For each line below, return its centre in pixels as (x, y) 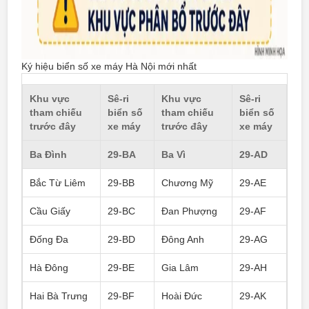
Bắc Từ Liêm (58, 183)
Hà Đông (49, 268)
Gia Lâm (180, 268)
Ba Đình (48, 154)
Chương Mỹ (187, 183)
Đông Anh (183, 239)
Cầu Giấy (50, 211)
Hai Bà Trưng (59, 296)
